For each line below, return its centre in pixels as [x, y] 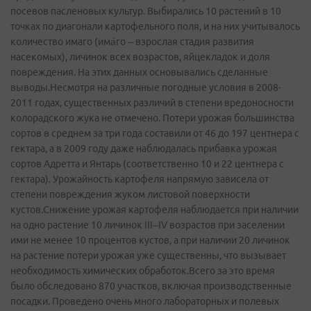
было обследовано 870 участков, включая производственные [151, 286]
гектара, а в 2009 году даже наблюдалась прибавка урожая [144, 149]
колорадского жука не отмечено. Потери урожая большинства [152, 118]
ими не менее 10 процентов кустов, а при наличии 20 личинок [150, 240]
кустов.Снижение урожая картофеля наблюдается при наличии [154, 210]
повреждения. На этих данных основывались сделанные [139, 72]
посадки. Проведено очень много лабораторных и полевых [145, 301]
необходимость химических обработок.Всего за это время [143, 271]
